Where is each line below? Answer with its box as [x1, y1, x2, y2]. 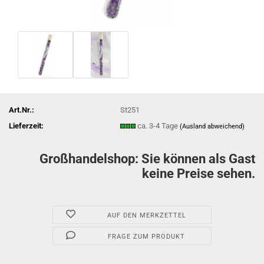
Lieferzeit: [9, 121, 44, 130]
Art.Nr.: [9, 105, 34, 114]
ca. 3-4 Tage [137, 121, 180, 130]
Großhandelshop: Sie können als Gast [39, 151, 255, 166]
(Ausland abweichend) [180, 122, 245, 130]
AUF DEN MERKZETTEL [107, 212, 186, 219]
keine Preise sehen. [142, 166, 255, 181]
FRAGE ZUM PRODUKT [108, 233, 186, 240]
